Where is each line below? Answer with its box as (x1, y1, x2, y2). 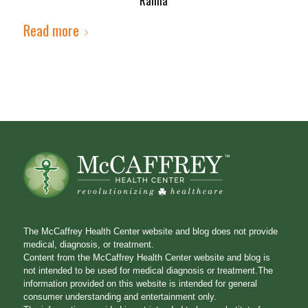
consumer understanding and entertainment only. (23, 291, 217, 302)
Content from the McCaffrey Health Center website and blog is (23, 252, 270, 263)
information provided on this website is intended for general (23, 278, 257, 289)
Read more (23, 19, 79, 41)
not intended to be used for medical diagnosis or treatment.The (23, 265, 273, 276)
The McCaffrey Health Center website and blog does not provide (23, 225, 278, 236)
